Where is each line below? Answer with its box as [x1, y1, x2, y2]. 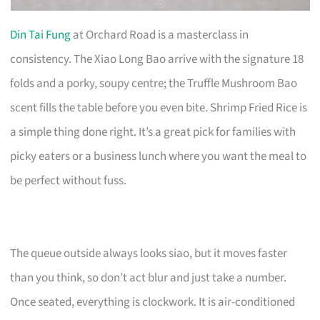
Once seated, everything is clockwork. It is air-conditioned [10, 293, 296, 311]
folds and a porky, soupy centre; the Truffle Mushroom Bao [10, 74, 298, 92]
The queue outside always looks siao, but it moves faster [10, 244, 288, 262]
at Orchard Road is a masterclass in [71, 26, 249, 44]
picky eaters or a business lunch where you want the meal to [10, 147, 307, 165]
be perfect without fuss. [10, 171, 127, 189]
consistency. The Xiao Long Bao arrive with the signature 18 [10, 50, 304, 68]
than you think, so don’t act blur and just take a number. [10, 269, 287, 286]
